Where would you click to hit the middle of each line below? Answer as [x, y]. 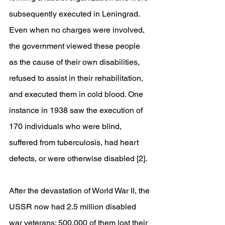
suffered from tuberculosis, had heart [75, 142]
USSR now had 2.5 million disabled [74, 207]
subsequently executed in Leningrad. [75, 14]
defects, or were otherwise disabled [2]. [78, 158]
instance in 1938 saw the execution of [77, 110]
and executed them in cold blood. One [77, 94]
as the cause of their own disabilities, [75, 62]
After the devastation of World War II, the [80, 191]
